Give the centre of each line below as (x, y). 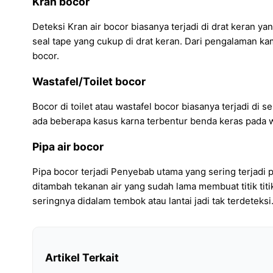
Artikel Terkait (82, 257)
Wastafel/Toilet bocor (89, 81)
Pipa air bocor (68, 146)
